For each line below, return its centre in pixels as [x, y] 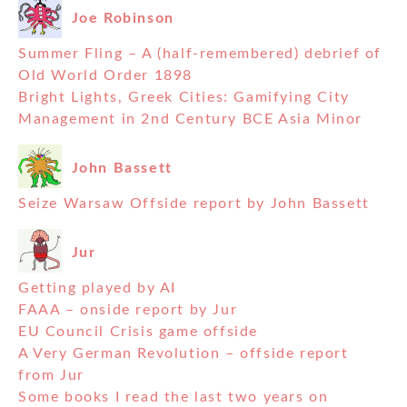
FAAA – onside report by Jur [128, 310]
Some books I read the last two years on [174, 397]
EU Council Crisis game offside [138, 332]
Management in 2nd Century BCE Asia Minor [191, 119]
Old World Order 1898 [106, 76]
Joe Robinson [123, 18]
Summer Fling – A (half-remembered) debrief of [200, 54]
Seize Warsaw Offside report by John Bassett [194, 204]
